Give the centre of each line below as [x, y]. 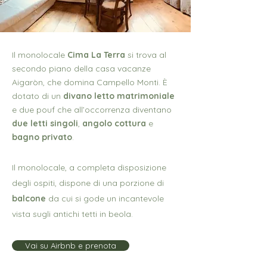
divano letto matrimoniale [119, 96]
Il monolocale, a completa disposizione [89, 167]
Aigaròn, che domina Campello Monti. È [90, 82]
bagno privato [42, 137]
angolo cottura [114, 123]
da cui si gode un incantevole [105, 198]
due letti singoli [45, 123]
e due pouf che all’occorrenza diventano [92, 110]
